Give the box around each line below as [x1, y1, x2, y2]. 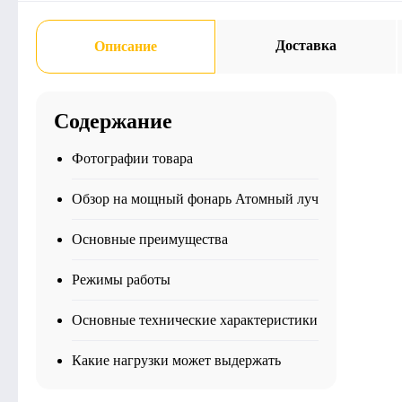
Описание [93, 39, 157, 54]
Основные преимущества [72, 232, 228, 247]
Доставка [275, 38, 337, 53]
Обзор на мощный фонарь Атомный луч [72, 191, 319, 206]
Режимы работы [72, 272, 170, 287]
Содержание [54, 109, 172, 133]
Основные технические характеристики [72, 312, 318, 328]
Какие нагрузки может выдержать [72, 353, 281, 368]
